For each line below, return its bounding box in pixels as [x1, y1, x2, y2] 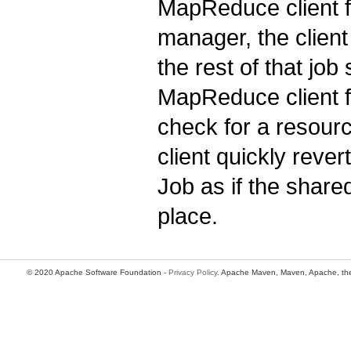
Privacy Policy [168, 268, 217, 277]
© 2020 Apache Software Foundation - [27, 268, 168, 277]
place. [157, 203, 218, 230]
